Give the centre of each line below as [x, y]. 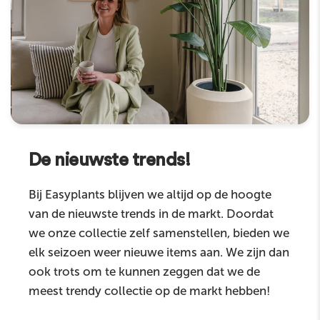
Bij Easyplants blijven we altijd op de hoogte [150, 194]
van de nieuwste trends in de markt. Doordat [151, 213]
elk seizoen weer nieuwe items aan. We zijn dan [159, 252]
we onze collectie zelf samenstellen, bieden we [159, 232]
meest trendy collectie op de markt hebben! [150, 290]
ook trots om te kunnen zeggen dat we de [145, 271]
